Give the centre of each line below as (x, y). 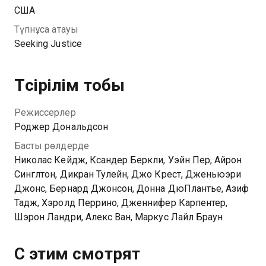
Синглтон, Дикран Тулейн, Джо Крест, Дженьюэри (128, 174)
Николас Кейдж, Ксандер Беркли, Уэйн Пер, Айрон (128, 160)
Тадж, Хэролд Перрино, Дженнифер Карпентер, (121, 203)
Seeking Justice (48, 44)
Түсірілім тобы (69, 85)
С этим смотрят (77, 254)
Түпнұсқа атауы (46, 29)
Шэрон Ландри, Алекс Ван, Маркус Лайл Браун (119, 217)
